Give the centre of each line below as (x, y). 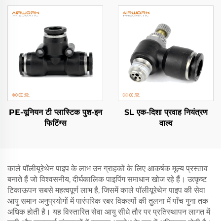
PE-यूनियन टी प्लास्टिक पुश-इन (55, 112)
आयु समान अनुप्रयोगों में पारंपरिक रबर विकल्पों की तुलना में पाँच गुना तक (108, 201)
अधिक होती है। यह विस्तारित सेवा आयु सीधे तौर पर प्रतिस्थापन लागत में (109, 212)
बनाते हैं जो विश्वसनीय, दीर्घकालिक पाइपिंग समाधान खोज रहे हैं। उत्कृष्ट (107, 179)
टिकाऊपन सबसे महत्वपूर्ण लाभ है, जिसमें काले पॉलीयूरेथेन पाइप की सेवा (106, 190)
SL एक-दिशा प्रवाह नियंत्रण (166, 112)
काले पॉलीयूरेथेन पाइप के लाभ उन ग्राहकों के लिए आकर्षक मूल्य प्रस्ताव (108, 168)
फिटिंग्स (55, 123)
